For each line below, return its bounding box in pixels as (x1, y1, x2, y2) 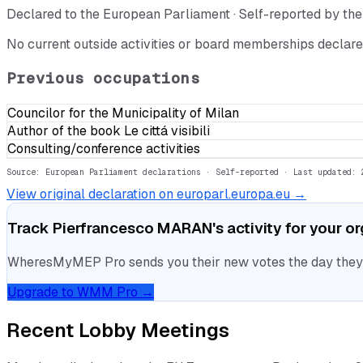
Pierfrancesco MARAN (53, 218, 212, 239)
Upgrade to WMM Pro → (7, 284, 154, 301)
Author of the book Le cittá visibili (7, 122, 210, 139)
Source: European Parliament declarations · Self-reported (6, 166, 279, 177)
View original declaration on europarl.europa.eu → (6, 185, 306, 203)
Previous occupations (6, 68, 200, 89)
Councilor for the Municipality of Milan (7, 104, 239, 122)
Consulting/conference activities (7, 139, 200, 157)
